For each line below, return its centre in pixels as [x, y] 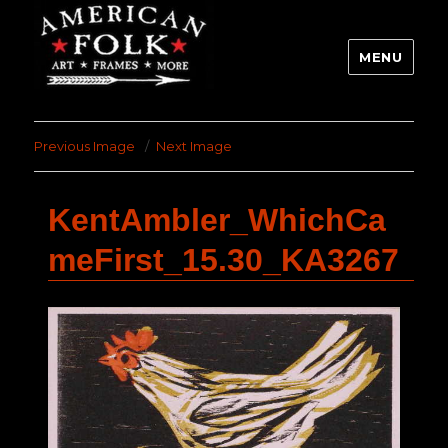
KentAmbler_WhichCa [217, 220]
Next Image [194, 146]
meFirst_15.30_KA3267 [223, 260]
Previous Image [85, 146]
